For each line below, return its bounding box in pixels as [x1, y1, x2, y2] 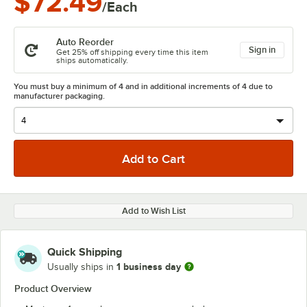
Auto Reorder [56, 36, 114, 47]
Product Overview [14, 283, 92, 294]
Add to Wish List [121, 206, 186, 216]
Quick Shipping [47, 246, 122, 258]
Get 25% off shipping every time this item [56, 47, 208, 57]
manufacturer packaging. [14, 91, 105, 101]
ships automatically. [56, 56, 128, 65]
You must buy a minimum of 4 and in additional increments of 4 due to [14, 82, 273, 91]
